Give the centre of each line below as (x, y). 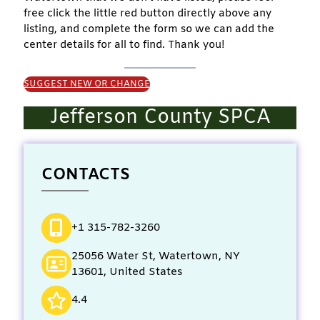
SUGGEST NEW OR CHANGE (87, 84)
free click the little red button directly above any (147, 13)
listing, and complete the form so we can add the (149, 29)
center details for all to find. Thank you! (124, 45)
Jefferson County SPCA (160, 117)
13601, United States (127, 272)
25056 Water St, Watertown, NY (155, 256)
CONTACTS (86, 175)
